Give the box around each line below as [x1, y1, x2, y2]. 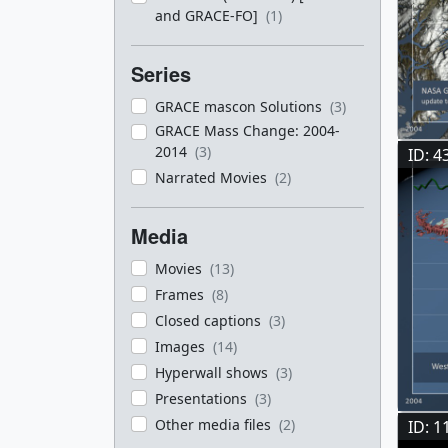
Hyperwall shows [155, 363, 272, 382]
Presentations [155, 389, 251, 408]
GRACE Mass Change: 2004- [155, 121, 340, 140]
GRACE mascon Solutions [155, 97, 326, 116]
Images [155, 337, 209, 356]
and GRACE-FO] [155, 6, 262, 25]
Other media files [155, 415, 275, 434]
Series [131, 59, 191, 88]
